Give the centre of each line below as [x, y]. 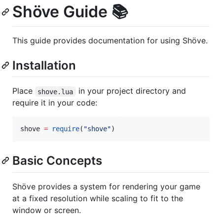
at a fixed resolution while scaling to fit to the [98, 198]
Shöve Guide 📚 [70, 11]
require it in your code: [55, 103]
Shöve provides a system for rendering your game [106, 186]
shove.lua [55, 92]
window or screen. [47, 210]
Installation [44, 66]
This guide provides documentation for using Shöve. [110, 41]
